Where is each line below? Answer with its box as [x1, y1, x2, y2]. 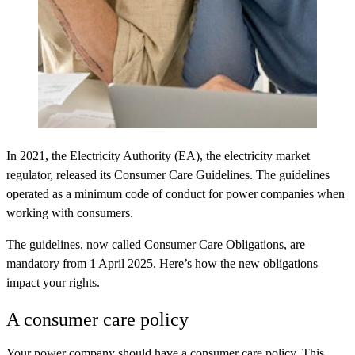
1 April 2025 [90, 257, 153, 270]
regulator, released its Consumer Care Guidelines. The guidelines [6, 168, 330, 181]
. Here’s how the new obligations [153, 257, 318, 270]
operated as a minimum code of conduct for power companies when [6, 187, 345, 200]
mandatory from [6, 257, 90, 270]
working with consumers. [6, 206, 133, 219]
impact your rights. [6, 276, 100, 289]
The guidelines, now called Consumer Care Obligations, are [6, 238, 305, 251]
